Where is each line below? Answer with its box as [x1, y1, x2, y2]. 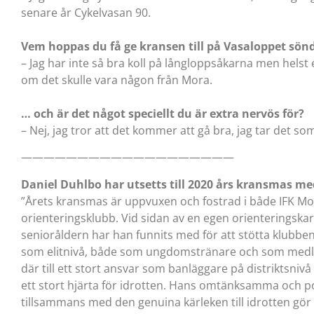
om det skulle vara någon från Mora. [21, 71, 212, 88]
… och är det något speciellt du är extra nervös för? [21, 105, 304, 121]
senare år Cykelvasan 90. [21, 4, 151, 20]
